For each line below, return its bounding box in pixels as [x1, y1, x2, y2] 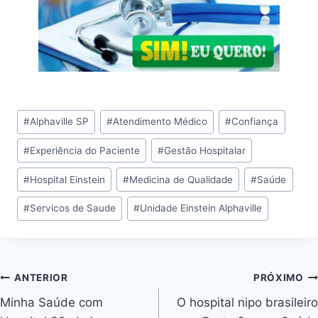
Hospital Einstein [30, 173, 106, 185]
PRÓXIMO [253, 272, 304, 284]
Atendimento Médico [113, 116, 208, 128]
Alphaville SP [30, 116, 89, 128]
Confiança [231, 116, 279, 128]
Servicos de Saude [30, 202, 116, 214]
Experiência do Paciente [30, 144, 141, 156]
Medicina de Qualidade [129, 173, 234, 185]
